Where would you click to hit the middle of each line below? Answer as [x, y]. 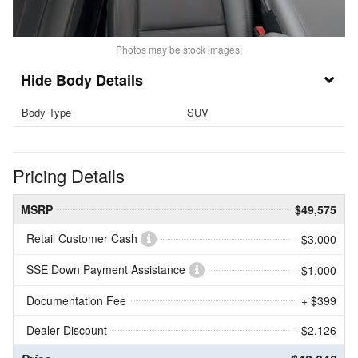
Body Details [99, 80]
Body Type [46, 113]
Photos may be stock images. [179, 50]
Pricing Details [69, 175]
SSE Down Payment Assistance [107, 269]
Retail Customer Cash [84, 238]
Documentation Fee [76, 300]
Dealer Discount [67, 330]
